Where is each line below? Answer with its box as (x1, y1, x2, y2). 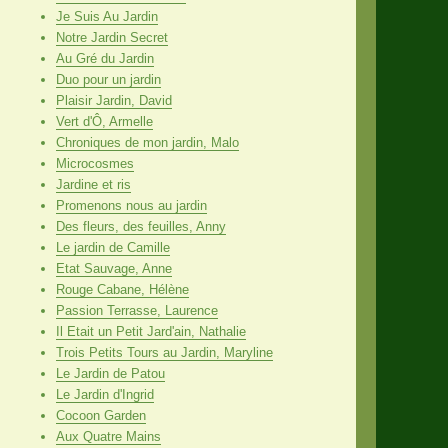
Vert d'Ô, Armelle (55, 113, 153, 129)
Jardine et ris (55, 176, 131, 192)
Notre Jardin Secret (55, 29, 168, 45)
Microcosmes (55, 155, 134, 171)
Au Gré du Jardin (55, 50, 154, 66)
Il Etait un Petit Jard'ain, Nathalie (55, 323, 246, 339)
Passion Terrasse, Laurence (55, 302, 218, 318)
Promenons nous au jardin (55, 197, 207, 213)
